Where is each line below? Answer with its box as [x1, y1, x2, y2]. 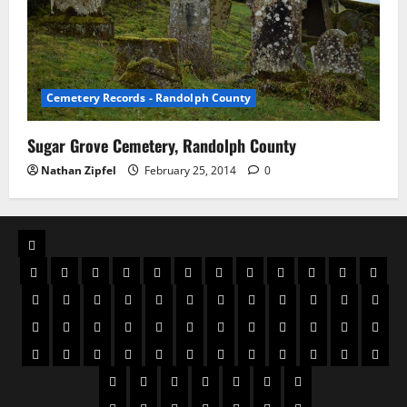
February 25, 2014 [142, 163, 239, 179]
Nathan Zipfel [41, 163, 116, 179]
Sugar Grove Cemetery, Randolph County [27, 134, 296, 158]
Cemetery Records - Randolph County [46, 90, 252, 106]
